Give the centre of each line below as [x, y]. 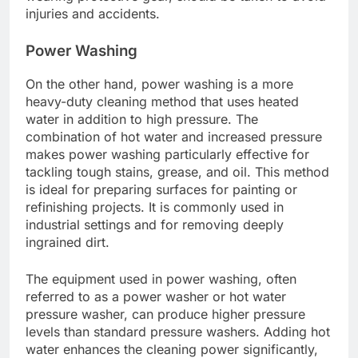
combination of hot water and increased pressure [174, 136]
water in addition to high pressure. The [142, 119]
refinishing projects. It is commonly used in [155, 207]
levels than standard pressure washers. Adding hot [178, 331]
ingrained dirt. [68, 242]
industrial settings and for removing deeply [155, 224]
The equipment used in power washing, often [161, 278]
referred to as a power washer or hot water [156, 296]
